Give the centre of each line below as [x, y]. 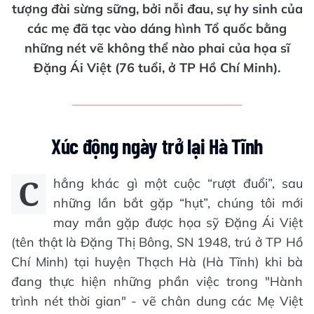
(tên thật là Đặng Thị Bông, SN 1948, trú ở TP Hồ [157, 242]
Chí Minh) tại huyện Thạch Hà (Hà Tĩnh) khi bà [157, 261]
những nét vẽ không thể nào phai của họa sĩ [157, 48]
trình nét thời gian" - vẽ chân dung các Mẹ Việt [157, 301]
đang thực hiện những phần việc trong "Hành [157, 281]
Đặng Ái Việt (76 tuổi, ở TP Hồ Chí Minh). [157, 67]
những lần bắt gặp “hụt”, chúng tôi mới [178, 203]
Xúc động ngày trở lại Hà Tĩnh [157, 145]
